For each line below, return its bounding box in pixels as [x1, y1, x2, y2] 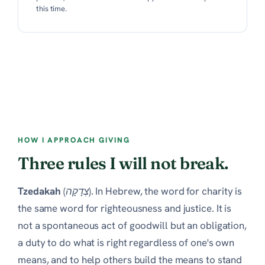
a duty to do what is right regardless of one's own [18, 235, 235, 249]
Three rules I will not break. [18, 153, 229, 173]
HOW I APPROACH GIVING [18, 134, 130, 145]
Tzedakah [18, 184, 62, 198]
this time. [36, 3, 67, 14]
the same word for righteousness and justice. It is [18, 201, 232, 215]
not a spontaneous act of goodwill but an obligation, [18, 218, 247, 232]
